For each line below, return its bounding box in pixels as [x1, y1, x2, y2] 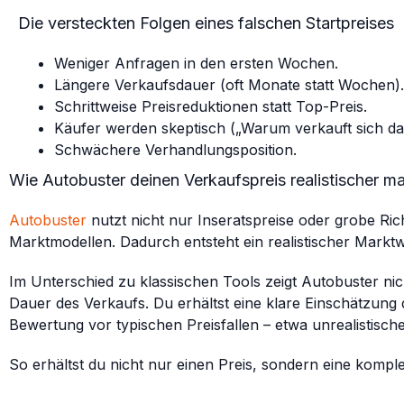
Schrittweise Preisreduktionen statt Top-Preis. [54, 97, 367, 115]
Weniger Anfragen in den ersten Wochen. [54, 54, 338, 72]
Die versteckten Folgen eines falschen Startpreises [18, 14, 394, 32]
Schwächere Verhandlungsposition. [54, 141, 297, 159]
